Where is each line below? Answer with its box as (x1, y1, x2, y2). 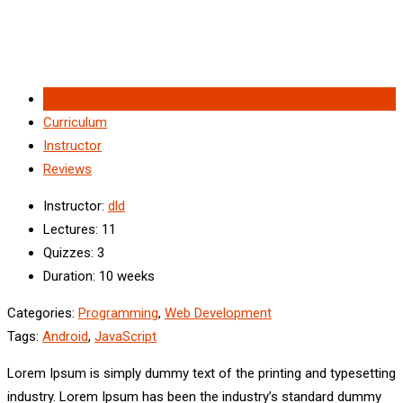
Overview (43, 90, 96, 107)
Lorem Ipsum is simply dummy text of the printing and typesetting (7, 364, 396, 381)
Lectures (43, 220, 95, 237)
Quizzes (43, 244, 91, 261)
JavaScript (94, 327, 157, 345)
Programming (78, 304, 158, 321)
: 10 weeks (93, 267, 155, 284)
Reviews (43, 160, 92, 177)
